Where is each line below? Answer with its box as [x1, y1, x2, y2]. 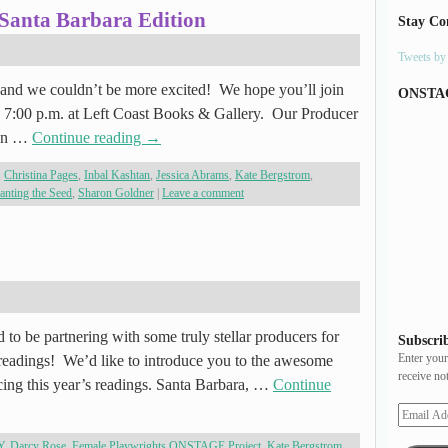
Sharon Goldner [78, 186, 154, 200]
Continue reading [32, 129, 145, 146]
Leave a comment [162, 186, 244, 200]
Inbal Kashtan [84, 168, 150, 182]
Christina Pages [4, 168, 78, 182]
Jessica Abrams [156, 168, 229, 182]
